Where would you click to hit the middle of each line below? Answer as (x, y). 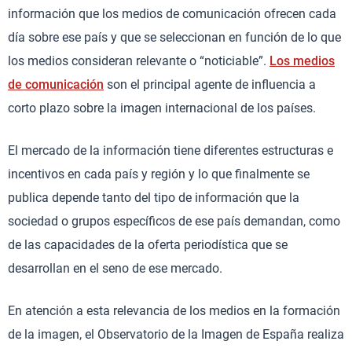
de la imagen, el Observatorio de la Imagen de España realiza (176, 334)
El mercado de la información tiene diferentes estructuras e (170, 150)
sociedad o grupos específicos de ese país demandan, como (174, 221)
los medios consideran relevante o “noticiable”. (139, 60)
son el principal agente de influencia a (210, 84)
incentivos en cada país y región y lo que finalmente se (159, 174)
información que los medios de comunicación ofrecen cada (172, 13)
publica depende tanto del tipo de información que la (154, 197)
